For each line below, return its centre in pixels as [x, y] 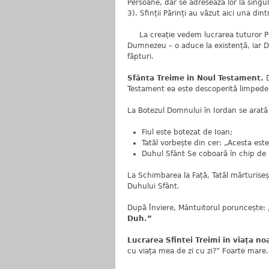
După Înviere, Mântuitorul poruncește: [198, 208]
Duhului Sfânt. [153, 186]
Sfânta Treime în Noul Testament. [197, 78]
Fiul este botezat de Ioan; [187, 132]
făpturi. [141, 56]
